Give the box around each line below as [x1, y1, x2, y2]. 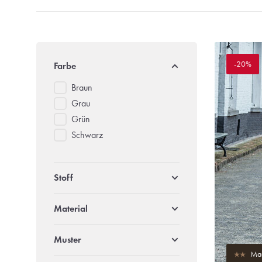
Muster [54, 234, 81, 245]
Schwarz [71, 129, 103, 140]
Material [54, 203, 88, 214]
